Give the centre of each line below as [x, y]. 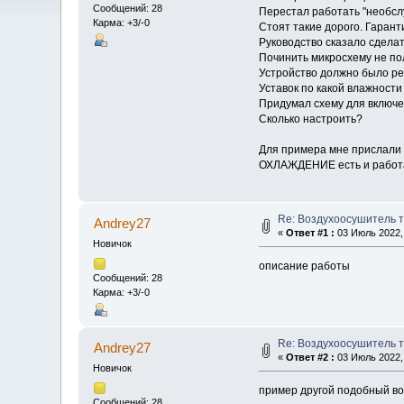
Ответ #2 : [311, 357]
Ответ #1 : [311, 232]
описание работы [304, 266]
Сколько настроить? [310, 119]
